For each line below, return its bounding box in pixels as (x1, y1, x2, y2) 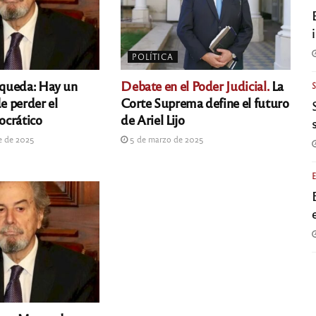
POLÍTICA (132, 51, 174, 62)
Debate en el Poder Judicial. (121, 77, 269, 95)
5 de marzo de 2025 (128, 133, 205, 145)
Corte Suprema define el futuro (121, 94, 289, 111)
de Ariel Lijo (121, 111, 185, 128)
